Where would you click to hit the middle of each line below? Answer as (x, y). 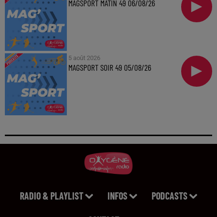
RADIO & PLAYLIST (52, 196)
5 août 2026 (84, 58)
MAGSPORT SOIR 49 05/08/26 (109, 68)
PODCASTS (170, 196)
